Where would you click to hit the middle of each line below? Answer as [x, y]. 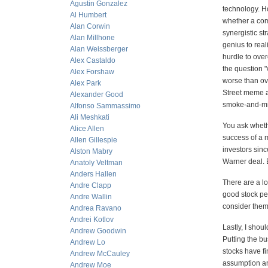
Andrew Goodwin [98, 231]
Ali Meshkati [90, 117]
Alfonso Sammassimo [105, 106]
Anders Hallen [93, 174]
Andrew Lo [88, 242]
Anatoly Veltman [96, 163]
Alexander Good [97, 95]
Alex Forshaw [92, 72]
